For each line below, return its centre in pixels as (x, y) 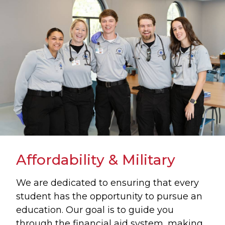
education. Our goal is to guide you (95, 210)
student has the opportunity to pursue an (109, 196)
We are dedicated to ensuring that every (107, 183)
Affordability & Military (96, 159)
